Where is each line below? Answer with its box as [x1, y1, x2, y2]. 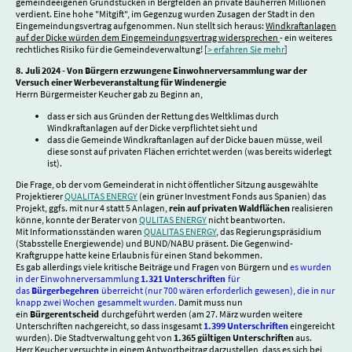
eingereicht [290, 319, 335, 332]
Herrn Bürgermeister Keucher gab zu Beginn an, [16, 88, 204, 101]
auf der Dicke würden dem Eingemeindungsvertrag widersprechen [16, 31, 280, 44]
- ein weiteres [280, 31, 332, 44]
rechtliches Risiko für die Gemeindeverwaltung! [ [16, 43, 207, 56]
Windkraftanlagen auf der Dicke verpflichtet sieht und [47, 121, 261, 134]
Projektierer [16, 189, 64, 202]
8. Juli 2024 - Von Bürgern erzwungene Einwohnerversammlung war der [16, 64, 307, 77]
